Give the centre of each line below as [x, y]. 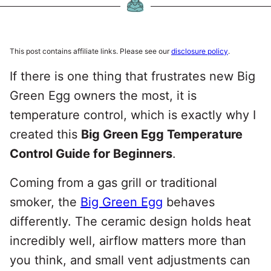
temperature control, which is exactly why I [133, 115]
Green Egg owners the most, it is [103, 96]
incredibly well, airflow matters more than [128, 241]
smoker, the [45, 202]
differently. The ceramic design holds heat [130, 221]
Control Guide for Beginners [91, 154]
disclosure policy [200, 51]
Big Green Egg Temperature [162, 134]
